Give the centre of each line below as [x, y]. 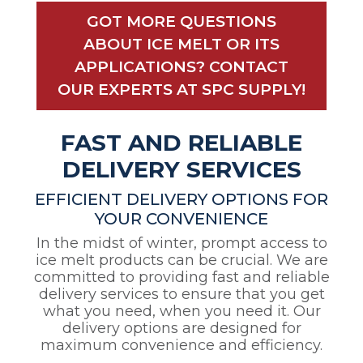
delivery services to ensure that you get [181, 295]
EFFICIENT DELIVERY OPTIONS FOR [181, 200]
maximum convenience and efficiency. [181, 346]
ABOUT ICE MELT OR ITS [181, 45]
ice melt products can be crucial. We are [181, 261]
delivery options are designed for [181, 329]
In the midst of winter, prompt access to [181, 243]
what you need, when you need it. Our [181, 312]
